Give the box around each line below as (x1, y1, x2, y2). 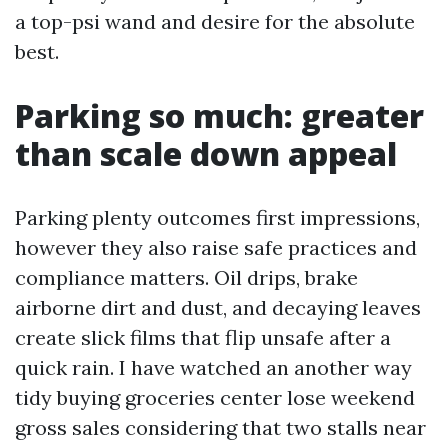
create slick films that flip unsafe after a (15, 325, 391, 350)
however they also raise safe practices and (15, 235, 417, 260)
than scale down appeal (15, 132, 397, 175)
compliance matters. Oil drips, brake (15, 265, 358, 290)
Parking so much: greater (15, 94, 424, 137)
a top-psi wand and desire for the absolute (15, 9, 415, 34)
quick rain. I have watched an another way (15, 355, 412, 380)
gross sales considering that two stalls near (15, 415, 426, 440)
